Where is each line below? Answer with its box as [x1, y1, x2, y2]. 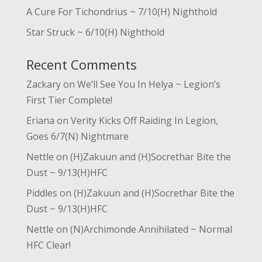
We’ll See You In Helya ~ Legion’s [77, 78, 220, 91]
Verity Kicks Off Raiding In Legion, [70, 114, 218, 127]
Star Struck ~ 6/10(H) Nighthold [26, 26, 164, 39]
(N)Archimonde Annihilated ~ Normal [70, 223, 232, 236]
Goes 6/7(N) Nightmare [26, 130, 129, 143]
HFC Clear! [26, 239, 71, 251]
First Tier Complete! [26, 94, 112, 106]
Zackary [26, 78, 61, 91]
